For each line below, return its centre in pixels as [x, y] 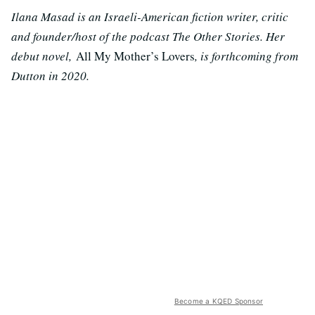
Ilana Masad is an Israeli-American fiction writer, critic [150, 17]
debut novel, [44, 56]
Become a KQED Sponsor [218, 301]
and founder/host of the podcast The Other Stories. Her [148, 37]
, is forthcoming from [246, 56]
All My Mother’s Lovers [135, 56]
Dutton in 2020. [50, 76]
